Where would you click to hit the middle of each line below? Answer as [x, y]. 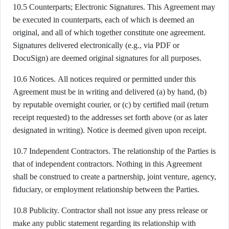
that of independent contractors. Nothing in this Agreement [107, 164]
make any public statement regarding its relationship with [104, 223]
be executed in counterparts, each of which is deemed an [104, 20]
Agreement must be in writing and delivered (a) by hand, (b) [110, 92]
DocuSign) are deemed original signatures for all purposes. [107, 58]
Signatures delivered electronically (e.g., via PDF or [96, 45]
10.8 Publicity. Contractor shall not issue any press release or [110, 210]
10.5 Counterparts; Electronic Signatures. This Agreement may [114, 7]
